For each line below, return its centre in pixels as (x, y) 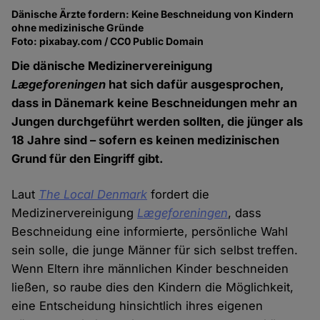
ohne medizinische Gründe (78, 27)
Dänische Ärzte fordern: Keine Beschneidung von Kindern (153, 14)
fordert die (179, 195)
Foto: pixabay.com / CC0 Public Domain (108, 41)
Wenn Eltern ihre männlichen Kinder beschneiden (150, 269)
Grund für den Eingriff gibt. (88, 159)
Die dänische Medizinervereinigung (112, 66)
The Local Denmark (93, 195)
